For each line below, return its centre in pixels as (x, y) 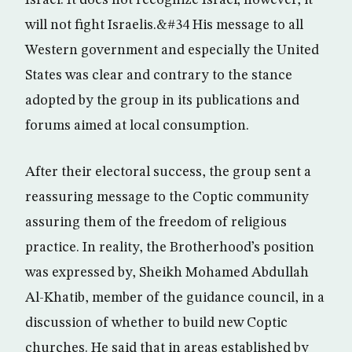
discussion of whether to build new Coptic (156, 323)
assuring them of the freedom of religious (156, 222)
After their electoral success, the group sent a (168, 172)
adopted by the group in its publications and (162, 101)
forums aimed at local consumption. (137, 126)
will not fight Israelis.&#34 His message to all (164, 25)
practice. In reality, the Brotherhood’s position (170, 247)
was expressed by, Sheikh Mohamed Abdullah (167, 273)
